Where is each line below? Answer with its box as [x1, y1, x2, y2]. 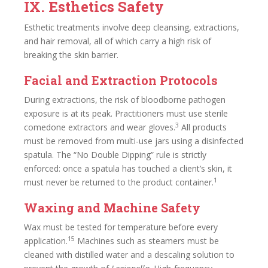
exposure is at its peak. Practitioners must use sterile [24, 108, 228, 119]
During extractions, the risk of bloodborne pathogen [24, 94, 226, 105]
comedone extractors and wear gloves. [24, 121, 175, 133]
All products [179, 121, 227, 133]
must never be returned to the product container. [24, 176, 214, 188]
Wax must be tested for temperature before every [24, 221, 218, 233]
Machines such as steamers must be [75, 235, 219, 246]
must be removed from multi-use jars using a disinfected [24, 135, 243, 147]
